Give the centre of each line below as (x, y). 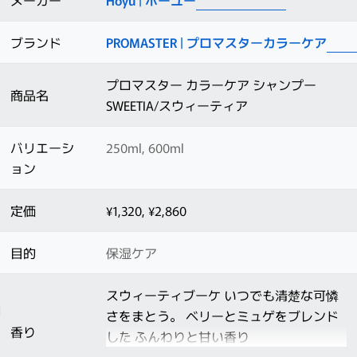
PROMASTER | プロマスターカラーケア (216, 43)
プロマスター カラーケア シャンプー (211, 85)
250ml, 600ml (145, 148)
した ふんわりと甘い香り (178, 337)
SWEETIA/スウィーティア (177, 106)
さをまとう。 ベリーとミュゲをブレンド (222, 316)
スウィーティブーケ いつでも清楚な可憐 (222, 295)
